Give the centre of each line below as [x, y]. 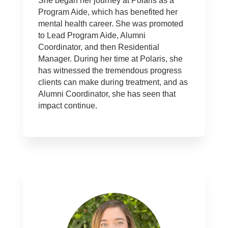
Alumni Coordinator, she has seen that [107, 94]
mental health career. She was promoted [110, 24]
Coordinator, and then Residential [98, 47]
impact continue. [67, 106]
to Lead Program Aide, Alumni [92, 36]
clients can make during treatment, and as [113, 82]
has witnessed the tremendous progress [110, 71]
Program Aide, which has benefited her [108, 12]
